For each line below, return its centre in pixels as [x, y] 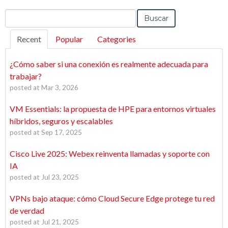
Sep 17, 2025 [62, 132]
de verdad [27, 210]
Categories [117, 39]
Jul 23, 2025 [60, 177]
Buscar [156, 18]
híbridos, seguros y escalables [61, 121]
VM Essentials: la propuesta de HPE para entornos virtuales [113, 108]
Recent [29, 39]
